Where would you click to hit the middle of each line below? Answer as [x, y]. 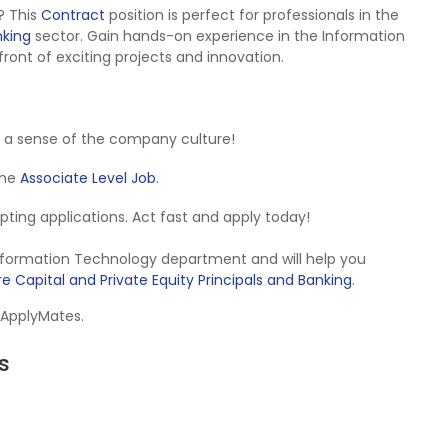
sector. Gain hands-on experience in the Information [218, 36]
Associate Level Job [88, 178]
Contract [73, 15]
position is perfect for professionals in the [252, 15]
